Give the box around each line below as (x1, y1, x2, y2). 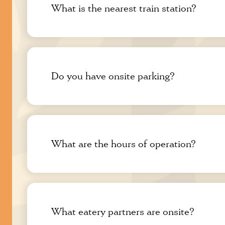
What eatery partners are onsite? (51, 205, 194, 218)
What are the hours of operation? (51, 138, 196, 151)
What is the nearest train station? (51, 2, 196, 15)
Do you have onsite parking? (51, 70, 175, 83)
